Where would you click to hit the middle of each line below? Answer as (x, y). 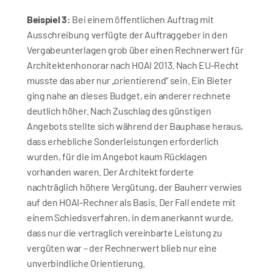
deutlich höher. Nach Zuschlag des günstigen (119, 111)
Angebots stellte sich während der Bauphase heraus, (135, 126)
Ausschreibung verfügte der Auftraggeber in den (127, 34)
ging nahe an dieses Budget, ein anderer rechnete (129, 95)
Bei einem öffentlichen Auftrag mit (142, 19)
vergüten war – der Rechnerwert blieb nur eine (122, 248)
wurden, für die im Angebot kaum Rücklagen (117, 156)
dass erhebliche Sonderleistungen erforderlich (123, 141)
